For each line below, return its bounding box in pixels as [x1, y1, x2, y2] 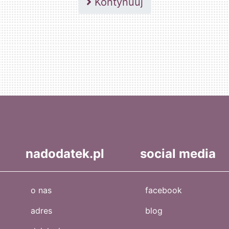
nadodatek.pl [26, 146, 104, 162]
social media [140, 146, 216, 162]
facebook [145, 185, 182, 196]
